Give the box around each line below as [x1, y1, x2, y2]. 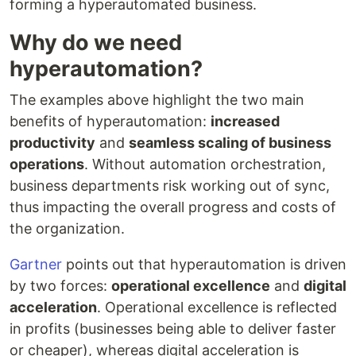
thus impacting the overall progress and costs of [10, 199, 336, 215]
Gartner [10, 256, 62, 273]
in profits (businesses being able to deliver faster [10, 320, 336, 337]
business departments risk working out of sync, [10, 177, 330, 194]
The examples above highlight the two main [10, 91, 304, 108]
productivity [10, 134, 95, 151]
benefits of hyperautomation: [10, 113, 211, 130]
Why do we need [10, 29, 182, 56]
